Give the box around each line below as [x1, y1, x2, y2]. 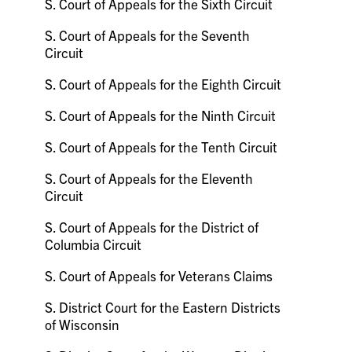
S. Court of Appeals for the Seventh [45, 27, 251, 43]
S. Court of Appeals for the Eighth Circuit [45, 75, 282, 92]
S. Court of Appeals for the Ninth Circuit [45, 107, 277, 123]
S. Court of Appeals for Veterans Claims [45, 267, 273, 284]
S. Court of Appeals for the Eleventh [45, 170, 254, 186]
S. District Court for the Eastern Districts [45, 299, 281, 315]
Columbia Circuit [45, 236, 142, 252]
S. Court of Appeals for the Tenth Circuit [45, 138, 278, 155]
